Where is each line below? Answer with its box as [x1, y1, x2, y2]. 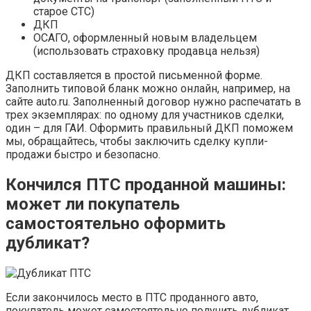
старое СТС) [33, 5, 94, 18]
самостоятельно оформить [6, 213, 226, 233]
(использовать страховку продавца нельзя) [33, 44, 260, 58]
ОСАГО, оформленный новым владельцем [33, 31, 257, 44]
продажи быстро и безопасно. [6, 148, 160, 161]
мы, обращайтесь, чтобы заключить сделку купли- [6, 135, 268, 148]
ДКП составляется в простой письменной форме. [6, 69, 262, 82]
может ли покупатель [6, 194, 180, 214]
